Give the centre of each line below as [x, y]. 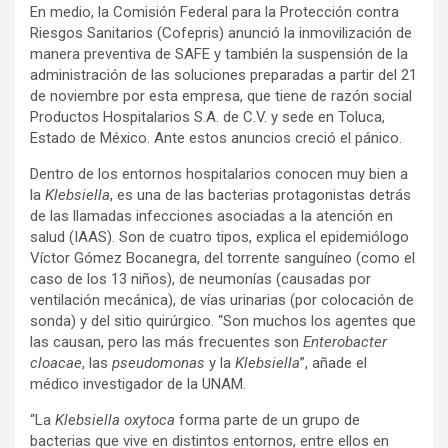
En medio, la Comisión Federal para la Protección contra [214, 12]
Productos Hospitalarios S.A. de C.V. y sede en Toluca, [207, 117]
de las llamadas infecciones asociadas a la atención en [211, 216]
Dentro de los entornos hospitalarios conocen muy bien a [219, 174]
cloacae [56, 363]
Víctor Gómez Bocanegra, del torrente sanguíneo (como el [222, 258]
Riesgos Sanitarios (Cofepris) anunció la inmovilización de [221, 33]
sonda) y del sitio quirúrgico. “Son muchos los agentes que [223, 321]
